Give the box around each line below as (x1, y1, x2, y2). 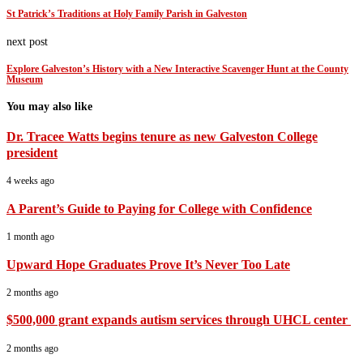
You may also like (6, 100, 92, 113)
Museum (6, 75, 43, 86)
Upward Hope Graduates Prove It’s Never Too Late (6, 256, 290, 272)
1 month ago (6, 231, 54, 243)
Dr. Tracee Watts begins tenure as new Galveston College (6, 129, 318, 145)
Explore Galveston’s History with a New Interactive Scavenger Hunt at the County (6, 64, 348, 75)
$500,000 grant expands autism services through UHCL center (6, 312, 351, 328)
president (6, 145, 58, 161)
